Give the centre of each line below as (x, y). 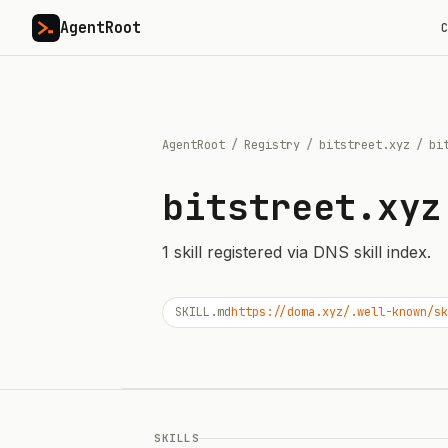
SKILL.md (203, 312)
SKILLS (176, 438)
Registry (272, 145)
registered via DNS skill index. (316, 252)
